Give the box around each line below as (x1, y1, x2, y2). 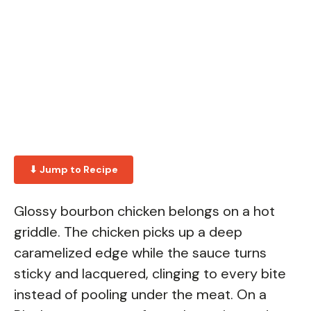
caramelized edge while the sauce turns (14, 243, 267, 262)
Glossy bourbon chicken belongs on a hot (14, 201, 275, 220)
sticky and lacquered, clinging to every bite (14, 264, 286, 283)
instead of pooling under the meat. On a (14, 285, 267, 303)
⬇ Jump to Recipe (29, 162, 118, 176)
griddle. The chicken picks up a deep (14, 222, 242, 241)
